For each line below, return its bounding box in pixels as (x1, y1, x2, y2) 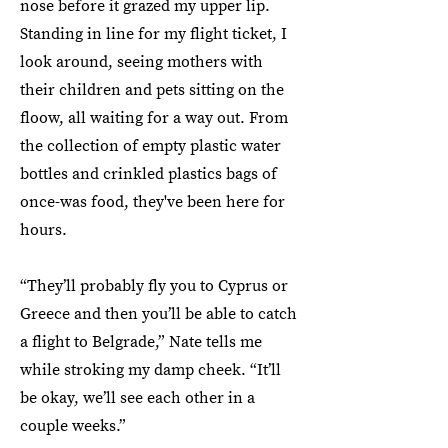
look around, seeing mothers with (20, 52, 263, 72)
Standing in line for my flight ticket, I (20, 24, 287, 44)
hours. (20, 220, 67, 240)
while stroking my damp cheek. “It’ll (20, 360, 281, 380)
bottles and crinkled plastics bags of (20, 164, 277, 184)
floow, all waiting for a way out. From (20, 108, 288, 128)
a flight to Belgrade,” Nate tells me (20, 332, 262, 352)
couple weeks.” (20, 416, 126, 436)
